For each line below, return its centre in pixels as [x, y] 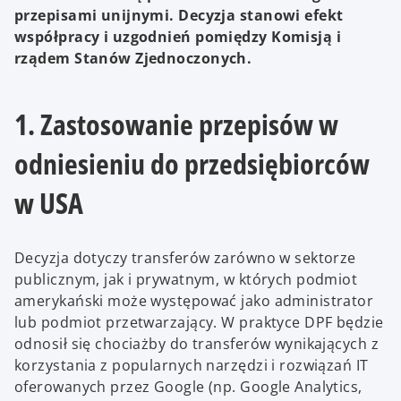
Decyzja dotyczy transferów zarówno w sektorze [185, 257]
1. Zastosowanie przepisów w [176, 124]
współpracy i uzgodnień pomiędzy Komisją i [178, 37]
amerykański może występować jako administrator [194, 300]
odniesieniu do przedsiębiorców [192, 164]
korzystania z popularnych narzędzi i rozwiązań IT [192, 365]
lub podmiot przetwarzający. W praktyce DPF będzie [199, 322]
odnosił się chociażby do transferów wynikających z [197, 343]
